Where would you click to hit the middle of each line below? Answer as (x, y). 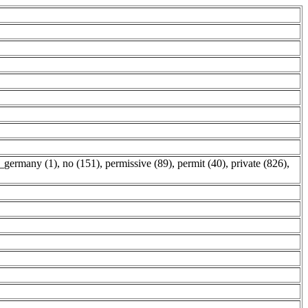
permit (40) (201, 163)
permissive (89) (139, 163)
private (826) (259, 163)
